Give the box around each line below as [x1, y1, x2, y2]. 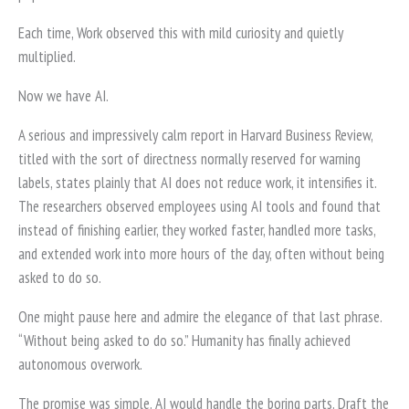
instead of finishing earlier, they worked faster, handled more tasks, [18, 219, 375, 240]
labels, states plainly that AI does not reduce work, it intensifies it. [18, 172, 376, 193]
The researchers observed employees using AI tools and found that [18, 195, 381, 216]
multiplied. [18, 46, 76, 67]
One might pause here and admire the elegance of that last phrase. [18, 306, 382, 327]
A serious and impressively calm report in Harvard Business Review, [18, 124, 372, 145]
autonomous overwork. [18, 353, 142, 374]
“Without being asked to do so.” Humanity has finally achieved [18, 330, 351, 351]
